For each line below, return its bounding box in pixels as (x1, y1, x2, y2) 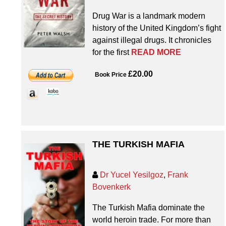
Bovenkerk (92, 182, 131, 191)
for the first (92, 48, 131, 57)
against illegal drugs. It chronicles (92, 36, 211, 45)
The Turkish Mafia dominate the (92, 203, 205, 212)
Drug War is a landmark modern (92, 12, 205, 21)
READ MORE (131, 48, 181, 57)
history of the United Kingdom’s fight (92, 24, 221, 33)
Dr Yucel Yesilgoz (99, 170, 163, 179)
